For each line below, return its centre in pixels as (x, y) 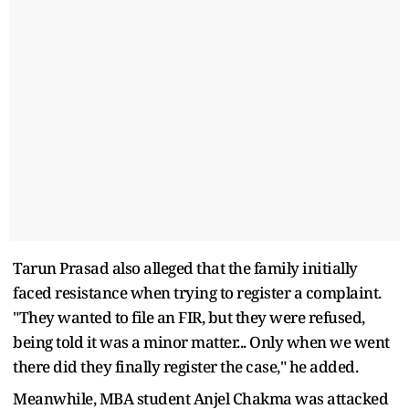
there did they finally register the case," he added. (185, 366)
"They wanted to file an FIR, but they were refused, (189, 317)
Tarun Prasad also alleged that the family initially (185, 267)
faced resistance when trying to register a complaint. (197, 292)
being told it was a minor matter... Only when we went (201, 341)
